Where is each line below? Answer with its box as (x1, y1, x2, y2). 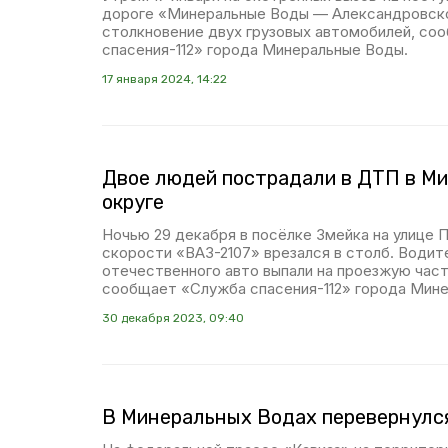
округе (102, 190, 164, 214)
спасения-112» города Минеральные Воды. (102, 40, 408, 59)
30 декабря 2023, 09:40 (102, 311, 244, 325)
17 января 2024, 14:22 (102, 72, 227, 86)
